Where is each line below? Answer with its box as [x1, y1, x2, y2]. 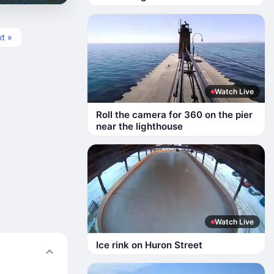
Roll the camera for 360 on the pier [96, 109, 253, 120]
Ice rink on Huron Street [96, 239, 202, 251]
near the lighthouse [96, 120, 183, 132]
